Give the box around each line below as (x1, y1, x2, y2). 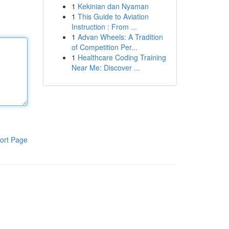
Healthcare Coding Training (77, 52, 166, 62)
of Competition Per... (71, 42, 138, 52)
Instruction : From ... (71, 21, 137, 32)
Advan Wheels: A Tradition (77, 32, 163, 42)
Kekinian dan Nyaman (77, 1, 149, 11)
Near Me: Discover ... (71, 62, 140, 73)
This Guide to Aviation (77, 11, 149, 21)
